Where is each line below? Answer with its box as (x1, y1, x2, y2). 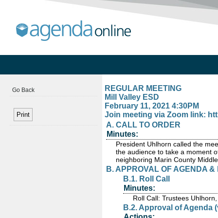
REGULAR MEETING (105, 84, 182, 92)
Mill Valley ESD (105, 93, 159, 101)
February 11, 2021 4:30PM (105, 102, 199, 110)
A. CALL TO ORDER (106, 121, 181, 129)
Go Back (12, 87, 35, 93)
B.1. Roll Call (123, 175, 170, 183)
